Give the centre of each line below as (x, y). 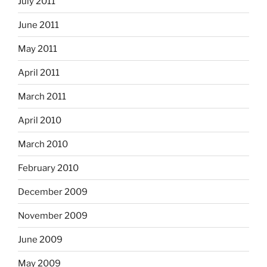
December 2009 (53, 192)
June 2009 (40, 239)
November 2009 (53, 215)
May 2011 (38, 49)
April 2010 (40, 120)
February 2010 (48, 168)
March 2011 (42, 96)
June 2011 (38, 25)
